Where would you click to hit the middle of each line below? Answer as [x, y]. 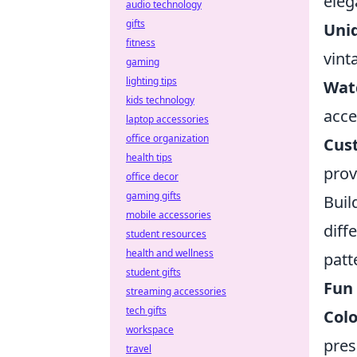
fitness [141, 43]
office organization [167, 138]
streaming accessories [176, 291]
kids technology [160, 100]
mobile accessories [169, 215]
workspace [150, 330]
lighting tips [151, 81]
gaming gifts [153, 196]
